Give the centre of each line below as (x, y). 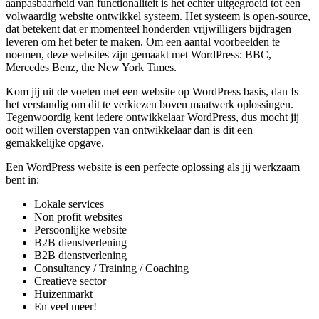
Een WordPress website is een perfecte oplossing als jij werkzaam (153, 167)
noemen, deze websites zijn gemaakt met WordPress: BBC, (138, 55)
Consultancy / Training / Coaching (111, 268)
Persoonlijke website (80, 230)
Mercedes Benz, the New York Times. (91, 68)
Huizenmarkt (63, 294)
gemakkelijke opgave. (55, 143)
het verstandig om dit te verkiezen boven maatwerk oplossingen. (150, 105)
